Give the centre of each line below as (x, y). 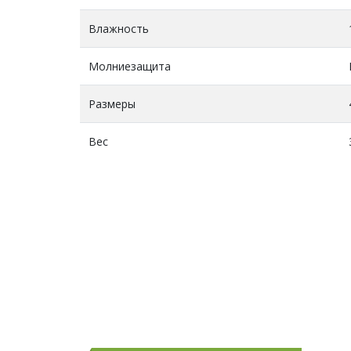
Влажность (119, 28)
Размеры (112, 103)
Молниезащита (130, 66)
